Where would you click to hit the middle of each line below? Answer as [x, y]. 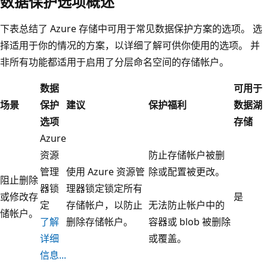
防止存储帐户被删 [187, 155]
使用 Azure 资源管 [105, 171]
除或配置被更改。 [187, 171]
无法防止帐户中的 [187, 205]
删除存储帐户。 [100, 221]
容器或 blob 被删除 [190, 221]
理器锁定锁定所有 [104, 188]
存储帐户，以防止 [104, 205]
